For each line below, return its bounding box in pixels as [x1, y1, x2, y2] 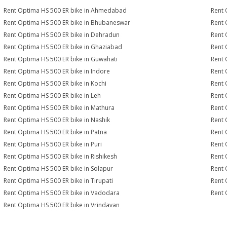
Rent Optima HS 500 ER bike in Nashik [4, 116, 110, 124]
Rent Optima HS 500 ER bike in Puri [4, 140, 102, 148]
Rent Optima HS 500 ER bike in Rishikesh [4, 152, 118, 161]
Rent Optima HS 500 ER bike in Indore [4, 67, 110, 75]
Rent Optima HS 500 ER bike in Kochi [4, 79, 107, 88]
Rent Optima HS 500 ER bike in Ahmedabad [4, 6, 127, 15]
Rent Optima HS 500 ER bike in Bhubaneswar [4, 18, 131, 27]
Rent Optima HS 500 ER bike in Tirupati [4, 176, 113, 185]
